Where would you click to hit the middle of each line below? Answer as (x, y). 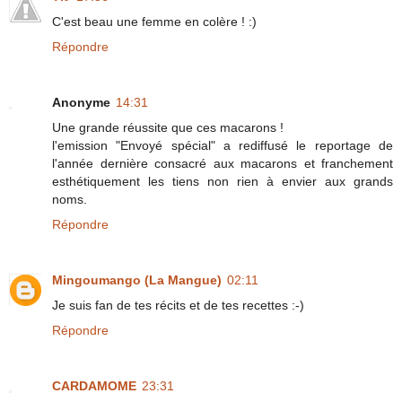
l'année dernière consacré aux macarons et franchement (223, 163)
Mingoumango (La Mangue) (137, 280)
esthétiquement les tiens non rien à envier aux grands (223, 181)
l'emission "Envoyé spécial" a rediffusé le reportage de (223, 145)
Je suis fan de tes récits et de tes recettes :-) (178, 305)
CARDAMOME (94, 385)
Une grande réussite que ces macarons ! (168, 127)
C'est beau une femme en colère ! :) (154, 21)
